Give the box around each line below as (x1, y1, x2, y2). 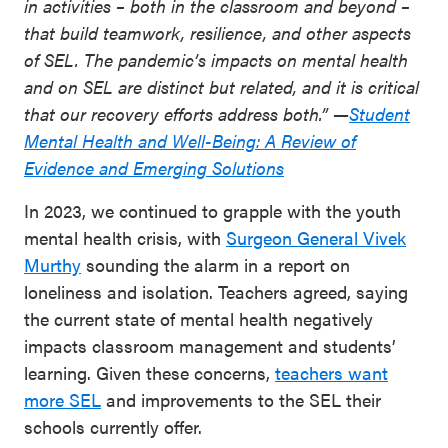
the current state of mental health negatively (24, 306, 373, 332)
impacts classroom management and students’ (24, 333, 396, 359)
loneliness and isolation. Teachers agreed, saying (24, 279, 408, 305)
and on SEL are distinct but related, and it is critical (24, 74, 419, 100)
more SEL (24, 387, 101, 413)
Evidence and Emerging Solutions (24, 155, 284, 181)
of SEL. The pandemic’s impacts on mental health (24, 47, 408, 73)
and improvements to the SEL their (101, 387, 381, 413)
